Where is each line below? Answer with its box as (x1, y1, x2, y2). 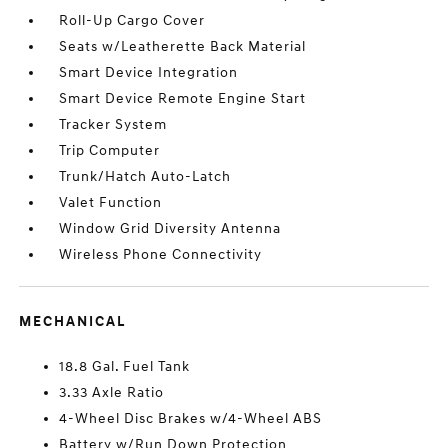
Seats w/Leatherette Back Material (59, 38, 307, 56)
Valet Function (59, 194, 163, 212)
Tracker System (59, 116, 168, 134)
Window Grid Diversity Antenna (59, 220, 282, 238)
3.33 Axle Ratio (59, 384, 165, 402)
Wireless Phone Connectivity (59, 246, 263, 264)
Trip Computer (59, 142, 161, 160)
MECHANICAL (19, 313, 127, 331)
